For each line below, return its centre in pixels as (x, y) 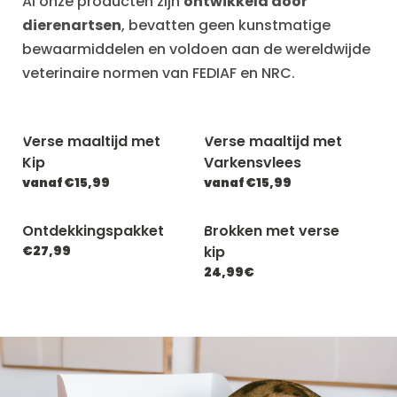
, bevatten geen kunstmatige (226, 25)
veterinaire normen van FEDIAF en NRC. (159, 73)
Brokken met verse (272, 231)
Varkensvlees (253, 163)
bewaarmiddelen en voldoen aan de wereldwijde (196, 49)
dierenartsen (72, 25)
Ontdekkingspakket (93, 231)
